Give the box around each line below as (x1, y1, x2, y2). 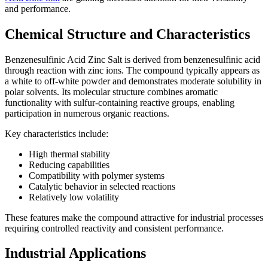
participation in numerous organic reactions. (5, 108, 169, 118)
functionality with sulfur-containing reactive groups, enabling (5, 97, 234, 108)
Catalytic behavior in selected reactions (29, 181, 175, 191)
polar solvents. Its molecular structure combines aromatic (5, 86, 218, 97)
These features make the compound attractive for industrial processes (5, 212, 263, 223)
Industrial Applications (5, 245, 146, 261)
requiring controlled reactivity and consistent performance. (5, 223, 224, 233)
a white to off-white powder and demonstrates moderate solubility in (5, 75, 261, 86)
